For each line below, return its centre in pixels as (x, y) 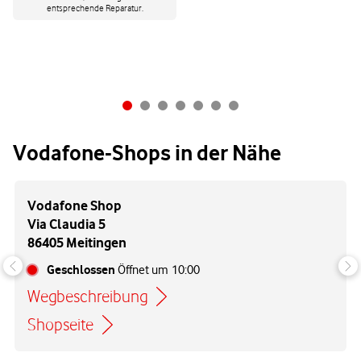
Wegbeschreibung (87, 297)
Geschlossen (81, 270)
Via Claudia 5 (66, 224)
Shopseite (60, 325)
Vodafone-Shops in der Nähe (147, 153)
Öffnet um (143, 270)
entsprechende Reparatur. (95, 8)
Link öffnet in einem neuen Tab (133, 306)
